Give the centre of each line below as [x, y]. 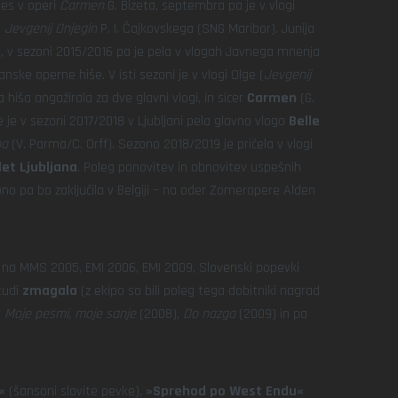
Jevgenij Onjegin [51, 29]
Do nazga [211, 314]
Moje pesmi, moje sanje [72, 314]
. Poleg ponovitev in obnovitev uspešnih [189, 167]
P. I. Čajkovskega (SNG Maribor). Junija [206, 29]
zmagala [50, 291]
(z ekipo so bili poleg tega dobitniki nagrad [199, 291]
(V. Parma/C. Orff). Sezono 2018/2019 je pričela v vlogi [160, 144]
